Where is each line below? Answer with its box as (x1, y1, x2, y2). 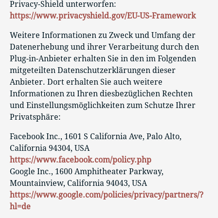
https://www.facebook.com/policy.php (10, 155, 151, 164)
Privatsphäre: (10, 112, 61, 122)
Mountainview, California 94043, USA (10, 178, 147, 188)
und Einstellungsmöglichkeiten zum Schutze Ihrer (10, 100, 196, 110)
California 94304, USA (10, 143, 90, 153)
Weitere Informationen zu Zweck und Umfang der (10, 30, 196, 40)
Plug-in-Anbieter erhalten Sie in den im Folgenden (10, 54, 196, 63)
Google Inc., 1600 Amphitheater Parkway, (10, 166, 163, 176)
